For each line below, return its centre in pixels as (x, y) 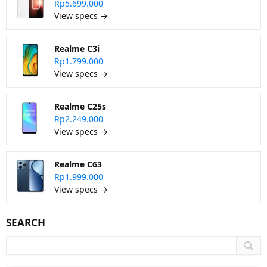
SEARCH (26, 223)
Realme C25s (80, 106)
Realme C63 (78, 164)
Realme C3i (77, 49)
